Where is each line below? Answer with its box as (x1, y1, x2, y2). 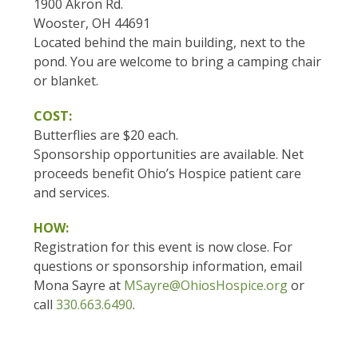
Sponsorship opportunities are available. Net (34, 145, 304, 164)
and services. (34, 184, 110, 202)
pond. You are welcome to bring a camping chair (34, 53, 322, 71)
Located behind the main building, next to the (34, 34, 306, 52)
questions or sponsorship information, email (34, 257, 303, 276)
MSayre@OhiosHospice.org (124, 276, 292, 295)
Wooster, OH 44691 (34, 14, 151, 33)
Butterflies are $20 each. (34, 126, 179, 145)
